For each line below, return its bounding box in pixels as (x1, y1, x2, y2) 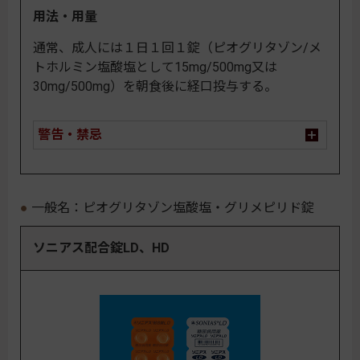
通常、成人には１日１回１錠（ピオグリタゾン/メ (33, 39, 321, 55)
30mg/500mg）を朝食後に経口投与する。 (33, 78, 277, 94)
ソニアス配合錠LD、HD (33, 239, 170, 256)
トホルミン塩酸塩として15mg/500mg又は (33, 59, 277, 75)
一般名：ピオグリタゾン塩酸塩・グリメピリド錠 (31, 199, 314, 215)
